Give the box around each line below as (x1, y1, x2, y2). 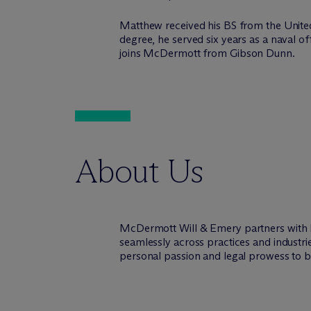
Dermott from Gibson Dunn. (160, 47, 295, 60)
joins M (119, 47, 155, 60)
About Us (75, 151, 204, 192)
